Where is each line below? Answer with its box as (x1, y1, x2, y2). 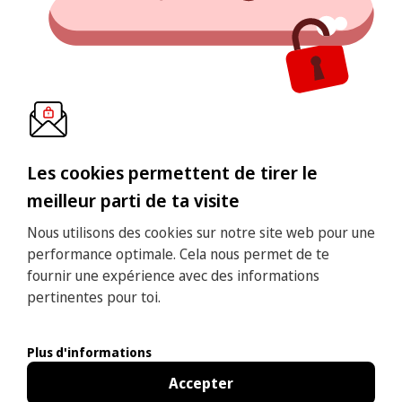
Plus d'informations (26, 343, 152, 361)
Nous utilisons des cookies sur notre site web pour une (26, 222, 375, 242)
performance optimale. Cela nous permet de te (26, 243, 329, 264)
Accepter (168, 372, 233, 393)
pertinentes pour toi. (26, 286, 161, 307)
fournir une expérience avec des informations (26, 265, 319, 285)
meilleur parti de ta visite (26, 188, 240, 213)
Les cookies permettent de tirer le (26, 160, 318, 185)
